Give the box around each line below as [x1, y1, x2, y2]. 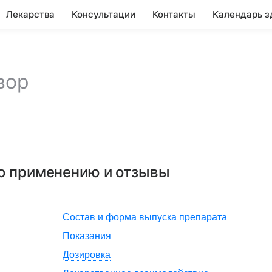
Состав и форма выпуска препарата [63, 212, 227, 222]
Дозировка [63, 250, 110, 260]
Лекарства [6, 8, 55, 20]
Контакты [152, 8, 195, 20]
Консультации [72, 8, 135, 20]
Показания [63, 231, 111, 241]
